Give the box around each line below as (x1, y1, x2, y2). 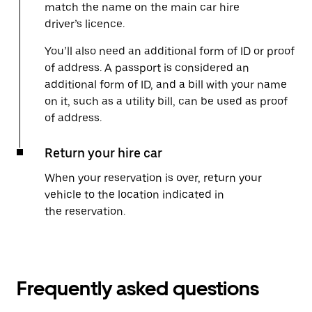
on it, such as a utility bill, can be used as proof (45, 95, 288, 108)
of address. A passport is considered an (45, 61, 249, 75)
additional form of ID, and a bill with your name (45, 78, 287, 91)
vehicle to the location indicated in (45, 188, 224, 201)
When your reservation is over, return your (45, 171, 262, 185)
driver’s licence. (45, 17, 125, 31)
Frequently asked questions (17, 276, 259, 300)
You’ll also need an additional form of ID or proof (45, 45, 295, 58)
